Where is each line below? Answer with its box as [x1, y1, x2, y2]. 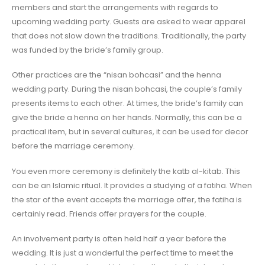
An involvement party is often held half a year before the [12, 233, 227, 245]
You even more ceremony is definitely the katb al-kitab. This [12, 165, 240, 177]
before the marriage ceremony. [12, 140, 135, 152]
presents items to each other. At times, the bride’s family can [12, 98, 243, 109]
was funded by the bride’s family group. [12, 44, 163, 56]
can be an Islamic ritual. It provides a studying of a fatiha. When [12, 179, 252, 191]
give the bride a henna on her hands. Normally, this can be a [12, 112, 242, 124]
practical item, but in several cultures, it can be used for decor [12, 126, 248, 138]
